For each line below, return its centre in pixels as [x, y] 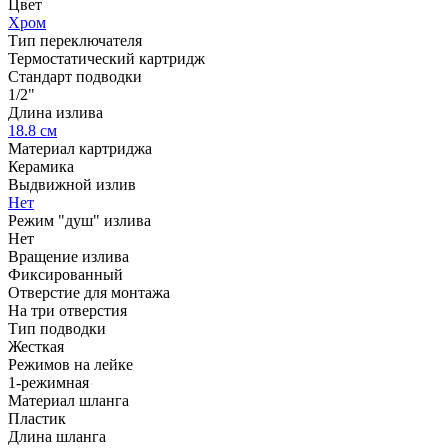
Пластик [37, 418]
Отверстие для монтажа [89, 292]
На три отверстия [67, 310]
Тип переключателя [75, 40]
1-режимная [48, 382]
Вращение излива [68, 256]
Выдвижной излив [72, 184]
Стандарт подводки [75, 76]
